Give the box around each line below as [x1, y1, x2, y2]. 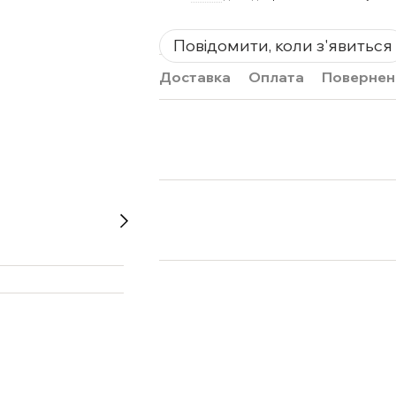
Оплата [247, 68, 304, 86]
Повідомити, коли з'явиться [172, 35, 392, 56]
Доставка [158, 68, 231, 86]
